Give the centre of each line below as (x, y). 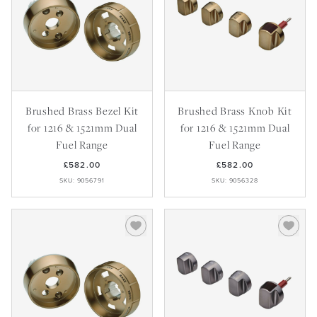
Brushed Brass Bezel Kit (82, 110)
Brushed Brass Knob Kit (235, 110)
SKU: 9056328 (235, 180)
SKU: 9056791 (82, 180)
